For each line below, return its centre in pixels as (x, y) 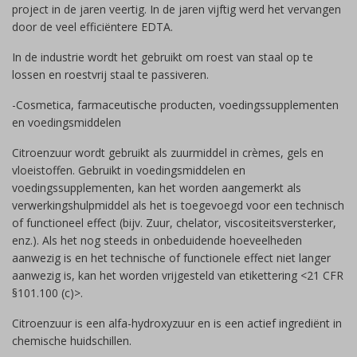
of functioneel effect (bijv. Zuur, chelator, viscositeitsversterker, (174, 223)
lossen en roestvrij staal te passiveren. (110, 75)
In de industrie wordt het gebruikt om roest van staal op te (163, 57)
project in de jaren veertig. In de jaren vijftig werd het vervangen (177, 9)
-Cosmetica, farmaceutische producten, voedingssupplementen (175, 105)
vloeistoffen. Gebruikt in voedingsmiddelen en (129, 170)
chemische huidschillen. (73, 341)
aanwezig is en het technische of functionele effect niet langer (171, 258)
